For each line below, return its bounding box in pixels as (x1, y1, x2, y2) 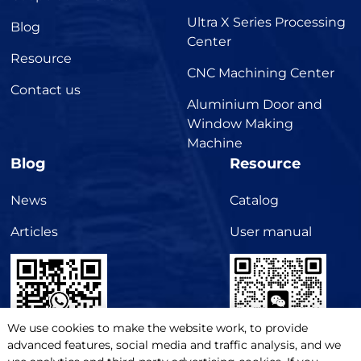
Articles (10, 223, 59, 239)
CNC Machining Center (187, 64, 335, 81)
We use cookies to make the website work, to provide (6, 321, 308, 335)
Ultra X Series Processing (187, 14, 346, 30)
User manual (229, 223, 312, 239)
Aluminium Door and (187, 96, 323, 112)
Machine (187, 135, 243, 151)
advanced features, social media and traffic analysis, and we (6, 338, 341, 352)
